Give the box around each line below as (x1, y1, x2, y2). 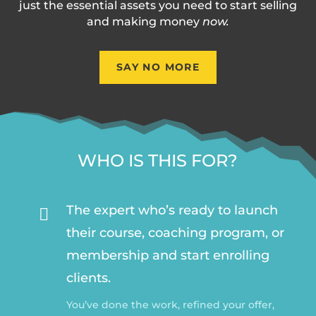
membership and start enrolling (66, 247, 269, 263)
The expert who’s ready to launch (66, 202, 278, 218)
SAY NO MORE (116, 60, 200, 73)
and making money (87, 14, 202, 28)
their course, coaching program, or (66, 224, 284, 241)
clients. (66, 269, 111, 286)
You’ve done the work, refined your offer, (66, 298, 274, 311)
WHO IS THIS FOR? (78, 150, 238, 171)
